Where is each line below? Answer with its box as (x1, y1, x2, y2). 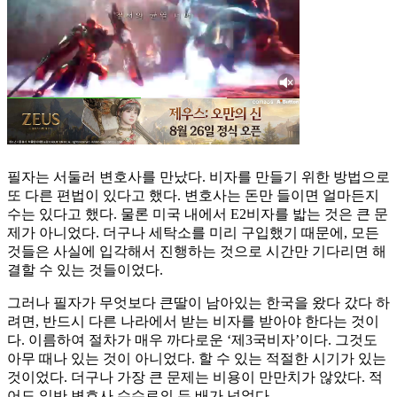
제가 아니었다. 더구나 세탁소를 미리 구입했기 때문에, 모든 (7, 225, 379, 241)
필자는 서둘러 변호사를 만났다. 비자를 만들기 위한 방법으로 (7, 169, 390, 185)
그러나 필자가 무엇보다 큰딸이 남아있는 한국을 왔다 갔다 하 (7, 295, 390, 311)
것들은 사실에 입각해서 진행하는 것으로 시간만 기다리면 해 (7, 244, 386, 260)
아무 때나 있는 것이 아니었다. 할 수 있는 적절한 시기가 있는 (7, 351, 386, 367)
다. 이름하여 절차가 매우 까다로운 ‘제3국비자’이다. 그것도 (7, 332, 378, 348)
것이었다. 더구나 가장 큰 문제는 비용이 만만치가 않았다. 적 (7, 370, 383, 385)
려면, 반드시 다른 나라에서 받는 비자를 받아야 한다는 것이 (7, 314, 379, 330)
